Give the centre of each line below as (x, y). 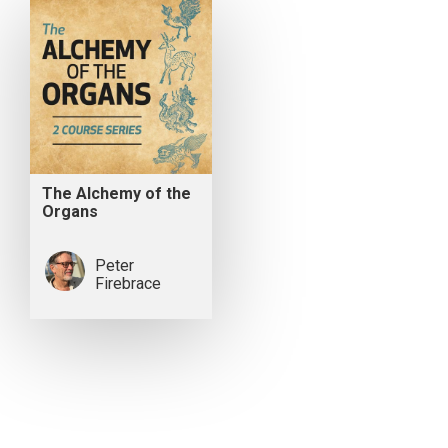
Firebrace (128, 284)
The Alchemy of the (117, 194)
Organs (70, 212)
